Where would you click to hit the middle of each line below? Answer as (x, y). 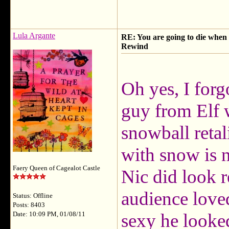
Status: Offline (33, 196)
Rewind (135, 46)
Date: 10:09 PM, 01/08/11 (49, 214)
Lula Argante (34, 36)
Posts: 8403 (29, 205)
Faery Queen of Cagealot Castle (56, 168)
